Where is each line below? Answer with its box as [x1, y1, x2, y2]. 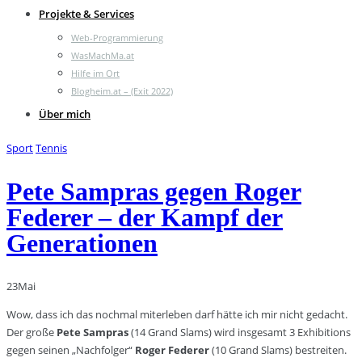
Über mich [39, 107, 90, 121]
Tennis [36, 141, 67, 155]
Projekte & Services [39, 6, 134, 21]
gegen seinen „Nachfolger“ [6, 343, 135, 358]
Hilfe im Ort [71, 67, 120, 79]
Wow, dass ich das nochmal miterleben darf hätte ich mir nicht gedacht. [6, 307, 347, 322]
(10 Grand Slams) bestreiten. [209, 343, 347, 358]
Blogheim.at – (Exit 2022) [71, 85, 173, 97]
